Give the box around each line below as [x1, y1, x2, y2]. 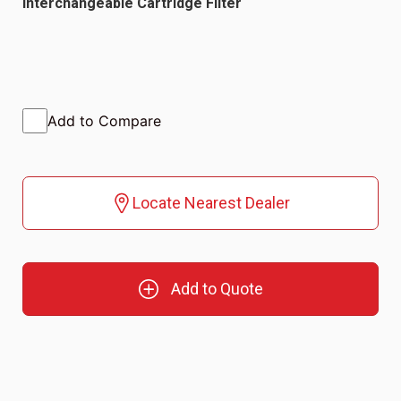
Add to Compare [47, 111, 161, 130]
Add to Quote [170, 278, 263, 298]
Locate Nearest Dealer [132, 192, 290, 212]
